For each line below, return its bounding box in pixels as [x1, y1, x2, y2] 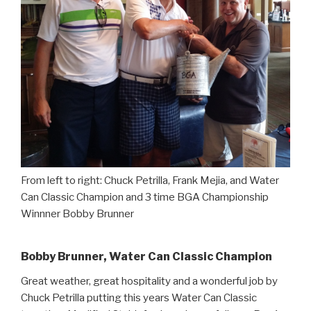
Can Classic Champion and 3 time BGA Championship [21, 190, 269, 203]
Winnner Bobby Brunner [21, 207, 134, 220]
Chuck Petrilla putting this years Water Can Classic [21, 291, 257, 304]
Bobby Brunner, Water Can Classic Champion [21, 249, 272, 263]
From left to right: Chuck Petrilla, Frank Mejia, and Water [21, 174, 279, 187]
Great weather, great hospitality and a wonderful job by [21, 274, 278, 287]
